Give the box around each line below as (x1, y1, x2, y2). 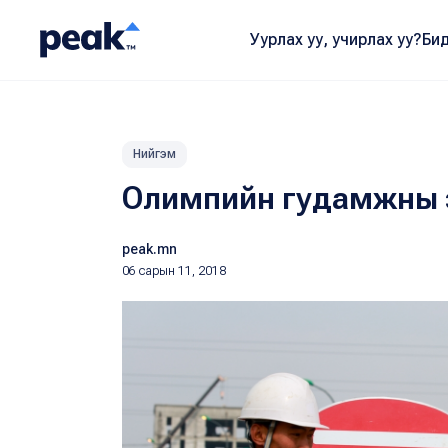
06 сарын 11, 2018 (122, 264, 226, 278)
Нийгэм (133, 147, 176, 161)
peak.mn (122, 241, 177, 257)
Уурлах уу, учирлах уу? (249, 30, 422, 49)
